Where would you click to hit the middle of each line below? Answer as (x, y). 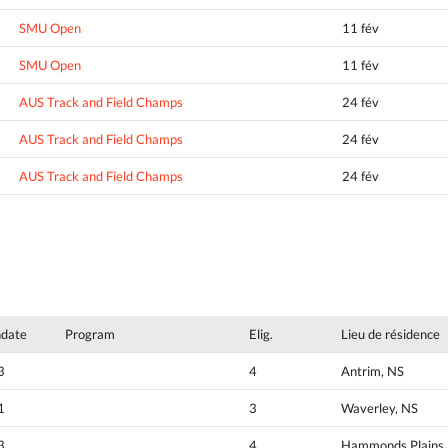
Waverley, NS (379, 407)
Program (90, 333)
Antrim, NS (372, 370)
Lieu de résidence (390, 333)
